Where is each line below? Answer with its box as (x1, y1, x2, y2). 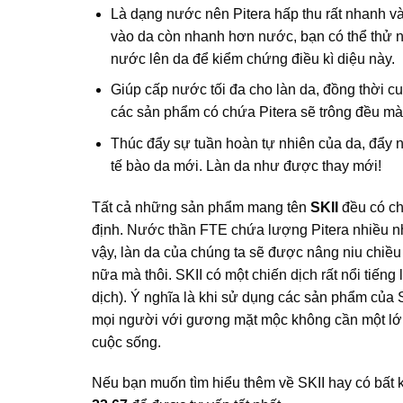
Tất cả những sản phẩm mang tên (92, 199, 310, 215)
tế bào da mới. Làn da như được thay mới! (110, 157, 381, 174)
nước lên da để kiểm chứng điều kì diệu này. (110, 50, 395, 67)
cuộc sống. (92, 334, 161, 350)
